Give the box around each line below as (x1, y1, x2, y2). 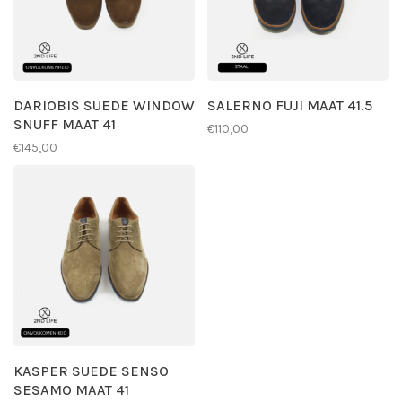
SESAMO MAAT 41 (13, 381, 129, 398)
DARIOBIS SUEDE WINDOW (13, 97, 195, 114)
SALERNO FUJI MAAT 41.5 (207, 97, 372, 114)
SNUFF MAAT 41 (13, 116, 116, 133)
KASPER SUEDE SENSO (13, 363, 169, 380)
